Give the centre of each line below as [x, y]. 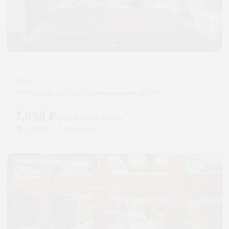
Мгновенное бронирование [73, 105]
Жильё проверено [39, 160]
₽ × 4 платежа [68, 129]
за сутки [107, 118]
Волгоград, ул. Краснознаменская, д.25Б [87, 93]
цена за [74, 118]
